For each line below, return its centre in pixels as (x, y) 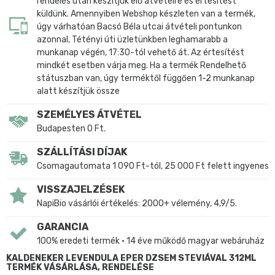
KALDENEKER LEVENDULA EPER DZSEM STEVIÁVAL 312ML (131, 258)
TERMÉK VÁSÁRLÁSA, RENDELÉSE (80, 267)
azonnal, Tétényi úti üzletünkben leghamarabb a (132, 39)
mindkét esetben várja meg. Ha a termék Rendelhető (141, 65)
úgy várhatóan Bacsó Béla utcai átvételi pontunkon (139, 26)
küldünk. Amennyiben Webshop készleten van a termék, (146, 14)
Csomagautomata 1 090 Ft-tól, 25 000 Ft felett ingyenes (153, 166)
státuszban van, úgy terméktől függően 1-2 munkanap (146, 78)
